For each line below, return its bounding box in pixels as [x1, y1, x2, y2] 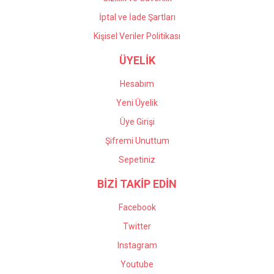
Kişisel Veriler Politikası [94, 31, 180, 41]
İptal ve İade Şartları [98, 12, 176, 22]
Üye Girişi [119, 117, 155, 127]
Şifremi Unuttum [105, 136, 169, 146]
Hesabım [120, 79, 154, 89]
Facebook [118, 202, 156, 212]
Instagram [117, 240, 157, 250]
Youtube [120, 259, 154, 269]
